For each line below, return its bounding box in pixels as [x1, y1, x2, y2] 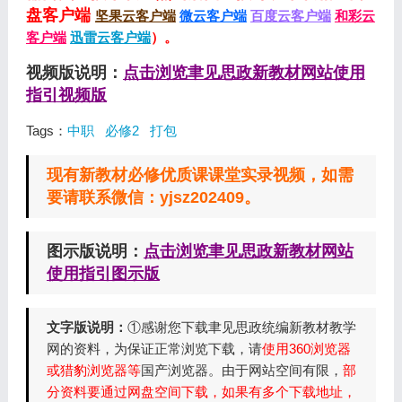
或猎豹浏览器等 [46, 363, 141, 378]
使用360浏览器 [261, 341, 351, 356]
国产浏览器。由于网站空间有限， [140, 363, 343, 378]
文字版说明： [46, 319, 127, 335]
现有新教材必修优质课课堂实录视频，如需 [46, 166, 354, 184]
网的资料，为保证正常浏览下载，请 [46, 341, 262, 356]
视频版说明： [25, 64, 123, 82]
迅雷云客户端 [69, 30, 151, 45]
